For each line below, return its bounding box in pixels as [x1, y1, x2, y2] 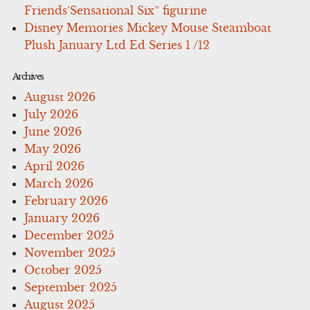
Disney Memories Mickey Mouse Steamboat [24, 20, 272, 35]
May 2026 [24, 141, 82, 156]
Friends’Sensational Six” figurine [24, 3, 208, 17]
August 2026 [24, 89, 96, 104]
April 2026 [24, 158, 85, 173]
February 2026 [24, 193, 109, 208]
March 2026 [24, 176, 94, 190]
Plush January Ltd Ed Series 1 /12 [24, 37, 210, 52]
